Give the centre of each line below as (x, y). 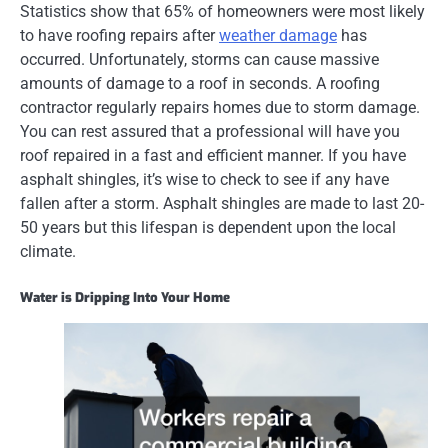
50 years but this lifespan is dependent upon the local (208, 228)
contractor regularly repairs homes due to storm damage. (220, 108)
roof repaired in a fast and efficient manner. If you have (213, 156)
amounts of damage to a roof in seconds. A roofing (200, 84)
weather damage (278, 36)
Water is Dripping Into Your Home (125, 298)
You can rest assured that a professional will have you (210, 132)
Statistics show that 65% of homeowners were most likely (222, 12)
